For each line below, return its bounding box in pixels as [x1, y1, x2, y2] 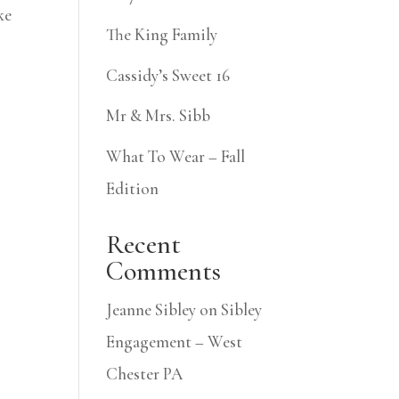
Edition [106, 177, 159, 199]
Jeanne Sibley [106, 298, 197, 320]
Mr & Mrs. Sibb [106, 105, 211, 126]
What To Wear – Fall [106, 145, 246, 167]
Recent [106, 227, 182, 261]
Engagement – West [106, 330, 243, 352]
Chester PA [106, 362, 183, 384]
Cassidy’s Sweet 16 [106, 64, 231, 85]
